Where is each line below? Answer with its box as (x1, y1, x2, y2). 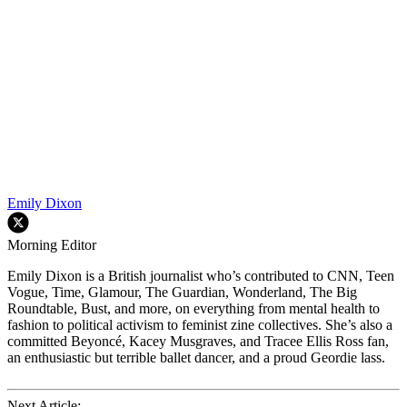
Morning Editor (7, 236, 96, 253)
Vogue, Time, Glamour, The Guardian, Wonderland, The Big (7, 283, 357, 300)
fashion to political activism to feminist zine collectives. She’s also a (7, 316, 392, 333)
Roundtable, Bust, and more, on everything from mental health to (7, 300, 380, 316)
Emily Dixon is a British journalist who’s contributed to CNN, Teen (7, 267, 394, 283)
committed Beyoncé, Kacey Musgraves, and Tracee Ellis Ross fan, (7, 333, 389, 349)
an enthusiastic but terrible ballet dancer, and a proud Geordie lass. (7, 349, 385, 365)
